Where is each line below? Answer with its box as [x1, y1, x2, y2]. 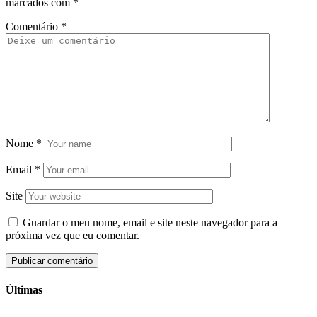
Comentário [6, 21, 61, 33]
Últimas [6, 283, 42, 296]
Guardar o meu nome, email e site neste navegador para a [23, 217, 277, 229]
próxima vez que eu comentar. [6, 229, 139, 242]
